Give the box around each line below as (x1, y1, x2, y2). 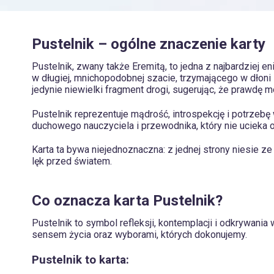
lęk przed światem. (32, 155, 112, 168)
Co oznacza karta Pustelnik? (32, 192, 223, 210)
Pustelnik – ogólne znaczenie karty (32, 35, 265, 53)
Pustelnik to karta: (32, 253, 129, 267)
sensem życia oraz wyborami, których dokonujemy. (32, 228, 247, 240)
